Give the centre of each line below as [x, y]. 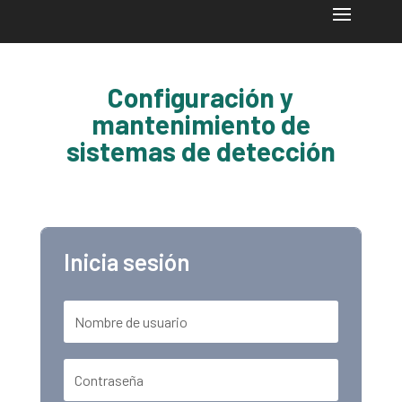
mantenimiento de [201, 124]
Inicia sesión [127, 262]
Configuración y [201, 97]
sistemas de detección [201, 151]
